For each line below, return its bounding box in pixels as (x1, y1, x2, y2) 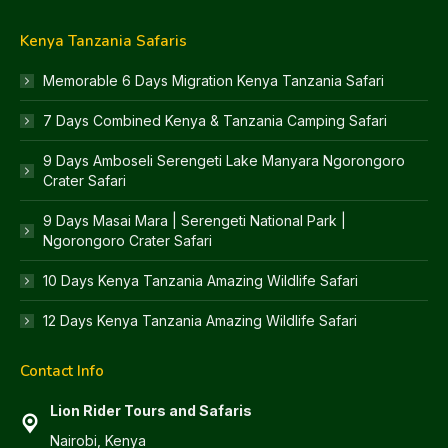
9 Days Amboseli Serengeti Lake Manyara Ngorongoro (43, 151, 405, 169)
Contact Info (20, 360, 104, 381)
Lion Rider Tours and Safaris (50, 401, 252, 419)
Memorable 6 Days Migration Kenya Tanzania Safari (43, 71, 384, 89)
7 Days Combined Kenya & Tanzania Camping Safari (43, 111, 387, 129)
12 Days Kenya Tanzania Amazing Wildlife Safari (43, 311, 357, 329)
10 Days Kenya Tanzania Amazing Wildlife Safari (43, 271, 358, 289)
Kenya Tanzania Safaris (20, 30, 187, 51)
